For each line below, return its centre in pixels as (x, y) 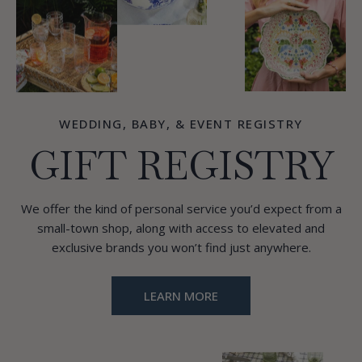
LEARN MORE (181, 296)
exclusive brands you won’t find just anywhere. (181, 247)
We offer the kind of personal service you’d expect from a (181, 208)
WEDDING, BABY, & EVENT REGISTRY (181, 124)
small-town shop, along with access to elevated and (181, 228)
